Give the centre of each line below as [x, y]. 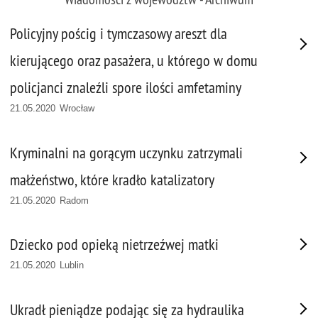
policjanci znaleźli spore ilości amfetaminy [126, 88]
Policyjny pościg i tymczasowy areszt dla [119, 34]
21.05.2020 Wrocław [53, 108]
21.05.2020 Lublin [47, 265]
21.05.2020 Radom [50, 200]
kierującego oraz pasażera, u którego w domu [134, 61]
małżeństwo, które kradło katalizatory [112, 180]
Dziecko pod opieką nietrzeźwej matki [114, 245]
